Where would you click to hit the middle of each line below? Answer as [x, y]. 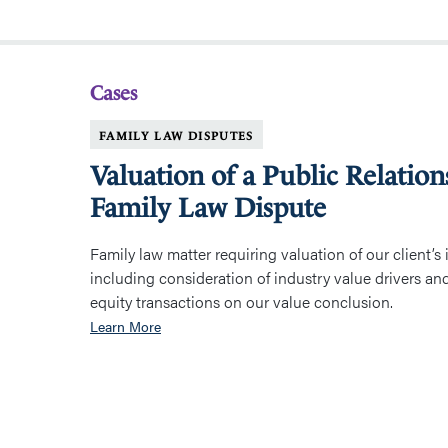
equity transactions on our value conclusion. [241, 302]
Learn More [125, 326]
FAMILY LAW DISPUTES [176, 136]
